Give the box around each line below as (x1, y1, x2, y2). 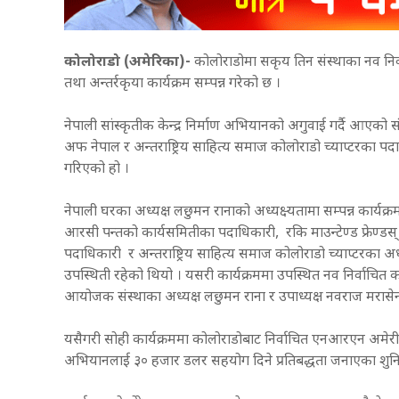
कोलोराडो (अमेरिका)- (64, 53, 191, 72)
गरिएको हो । (64, 159, 129, 179)
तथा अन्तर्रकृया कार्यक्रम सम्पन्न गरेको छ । (64, 74, 281, 94)
